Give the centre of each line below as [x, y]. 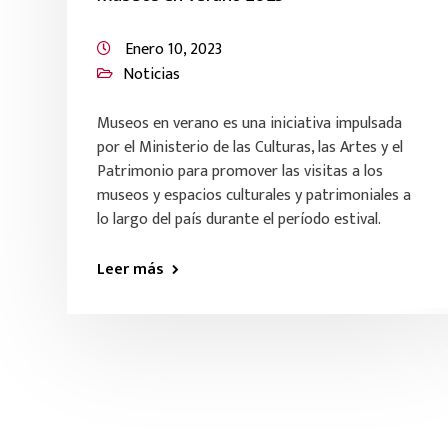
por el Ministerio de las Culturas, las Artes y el [250, 147]
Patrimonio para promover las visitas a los [240, 171]
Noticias [151, 74]
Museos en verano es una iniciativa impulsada [249, 123]
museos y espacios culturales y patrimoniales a [254, 195]
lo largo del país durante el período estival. [239, 219]
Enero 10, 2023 [173, 49]
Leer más [130, 269]
